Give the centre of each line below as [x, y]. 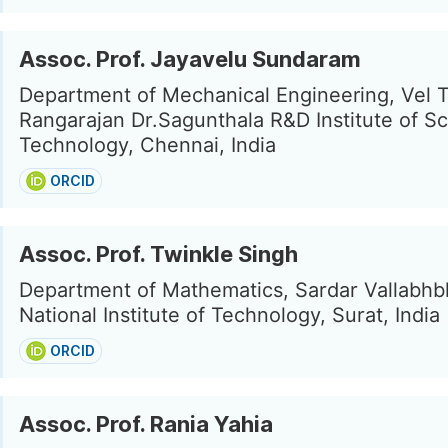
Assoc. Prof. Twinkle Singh [158, 254]
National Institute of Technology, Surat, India [229, 315]
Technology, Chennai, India [147, 145]
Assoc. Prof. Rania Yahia [146, 424]
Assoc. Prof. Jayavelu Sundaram [190, 59]
